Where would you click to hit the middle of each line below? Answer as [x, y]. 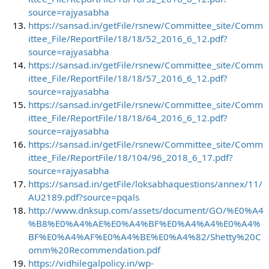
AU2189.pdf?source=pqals [83, 197]
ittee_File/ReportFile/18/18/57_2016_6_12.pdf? [128, 78]
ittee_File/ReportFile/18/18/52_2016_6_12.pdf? [128, 38]
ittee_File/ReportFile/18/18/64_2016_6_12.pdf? [128, 117]
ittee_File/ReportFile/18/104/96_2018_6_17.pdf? [130, 157]
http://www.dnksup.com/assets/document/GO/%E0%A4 [146, 210]
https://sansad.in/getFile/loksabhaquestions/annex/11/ [145, 183]
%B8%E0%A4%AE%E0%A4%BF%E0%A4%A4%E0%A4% [144, 223]
